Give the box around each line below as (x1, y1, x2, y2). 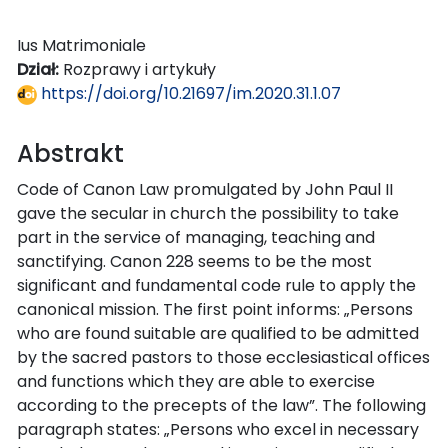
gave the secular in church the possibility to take (17, 201, 399, 225)
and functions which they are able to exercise (17, 369, 375, 393)
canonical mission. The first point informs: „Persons (17, 297, 413, 321)
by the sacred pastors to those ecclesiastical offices (17, 345, 430, 369)
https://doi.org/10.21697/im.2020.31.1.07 (37, 81, 341, 105)
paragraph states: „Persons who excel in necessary (17, 417, 419, 441)
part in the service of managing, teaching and (17, 225, 375, 249)
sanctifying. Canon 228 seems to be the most (17, 249, 372, 273)
